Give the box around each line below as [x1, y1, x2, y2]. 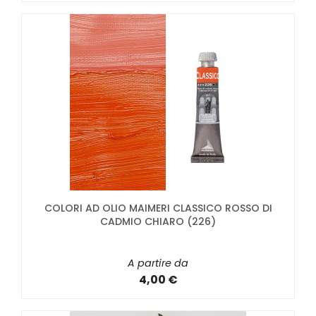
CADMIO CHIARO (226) [100, 214, 216, 229]
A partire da [128, 255, 188, 270]
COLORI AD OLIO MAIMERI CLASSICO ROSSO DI [44, 200, 272, 215]
